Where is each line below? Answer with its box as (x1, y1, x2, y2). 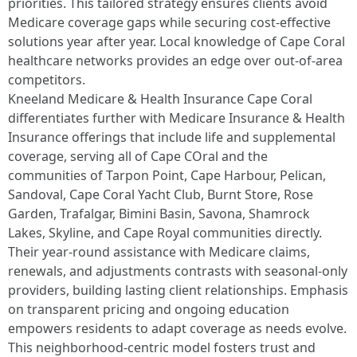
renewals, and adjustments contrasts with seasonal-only (8, 262, 347, 280)
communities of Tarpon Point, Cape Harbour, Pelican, (8, 167, 326, 184)
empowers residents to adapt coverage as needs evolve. (8, 320, 347, 337)
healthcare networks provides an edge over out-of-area (8, 52, 343, 69)
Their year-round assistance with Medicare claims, (8, 243, 310, 261)
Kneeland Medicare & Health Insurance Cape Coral (8, 90, 312, 108)
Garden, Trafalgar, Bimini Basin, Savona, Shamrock (8, 205, 310, 222)
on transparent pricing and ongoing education (8, 300, 289, 318)
